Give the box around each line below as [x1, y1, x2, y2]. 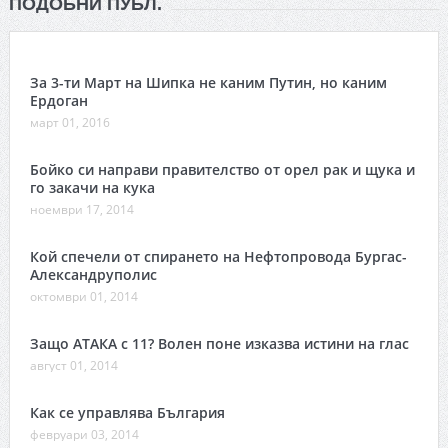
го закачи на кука [29, 177, 155, 197]
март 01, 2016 [29, 113, 110, 131]
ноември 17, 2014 [29, 200, 134, 218]
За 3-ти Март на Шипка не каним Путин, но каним [29, 72, 387, 92]
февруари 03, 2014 [29, 425, 139, 443]
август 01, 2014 [29, 356, 118, 374]
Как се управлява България [29, 402, 225, 422]
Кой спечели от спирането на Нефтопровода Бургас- [29, 246, 407, 266]
